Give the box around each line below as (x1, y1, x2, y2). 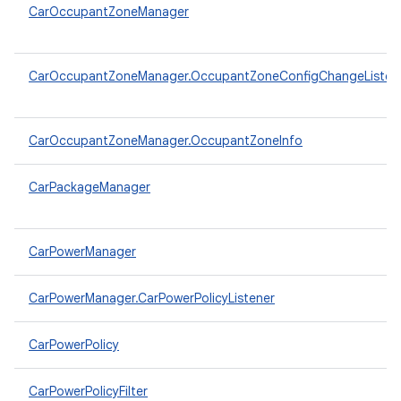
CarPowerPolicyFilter (29, 383, 148, 399)
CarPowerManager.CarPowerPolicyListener (29, 290, 275, 306)
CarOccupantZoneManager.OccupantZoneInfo (29, 132, 303, 149)
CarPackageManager (29, 179, 150, 195)
